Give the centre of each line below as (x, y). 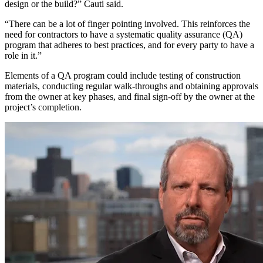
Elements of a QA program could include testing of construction (123, 75)
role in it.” (23, 55)
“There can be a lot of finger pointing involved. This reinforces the (127, 23)
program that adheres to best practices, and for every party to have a (129, 45)
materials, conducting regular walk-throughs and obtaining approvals (131, 86)
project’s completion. (43, 107)
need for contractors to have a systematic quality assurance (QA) (124, 34)
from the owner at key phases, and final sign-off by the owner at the (130, 96)
